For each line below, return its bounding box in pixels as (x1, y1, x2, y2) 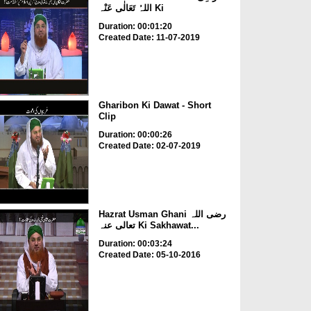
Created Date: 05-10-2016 (98, 249, 201, 260)
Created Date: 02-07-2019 (98, 141, 201, 151)
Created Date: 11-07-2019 (98, 32, 200, 42)
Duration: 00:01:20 (98, 21, 172, 31)
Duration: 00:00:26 (98, 130, 172, 140)
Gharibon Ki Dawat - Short (98, 100, 211, 111)
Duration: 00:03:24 (98, 238, 172, 249)
